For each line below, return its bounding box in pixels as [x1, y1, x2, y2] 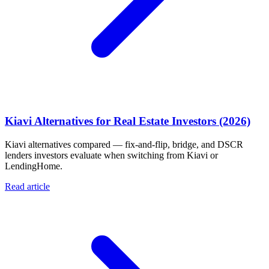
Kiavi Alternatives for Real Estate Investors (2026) [5, 115, 250, 128]
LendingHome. [5, 160, 62, 171]
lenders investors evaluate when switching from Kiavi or [5, 150, 218, 160]
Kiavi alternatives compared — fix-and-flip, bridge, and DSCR [5, 139, 243, 150]
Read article [5, 181, 50, 192]
